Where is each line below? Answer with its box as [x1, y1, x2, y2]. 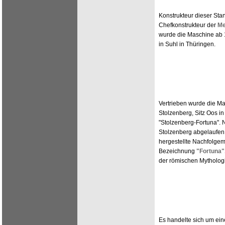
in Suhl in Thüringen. [159, 41, 215, 48]
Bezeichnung [159, 148, 196, 155]
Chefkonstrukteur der [159, 22, 217, 29]
